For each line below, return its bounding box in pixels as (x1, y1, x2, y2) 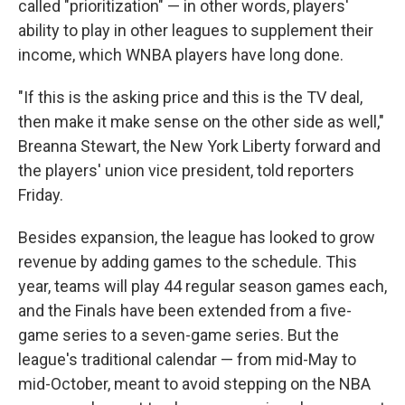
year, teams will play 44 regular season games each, (18, 277, 387, 296)
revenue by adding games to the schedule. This (18, 252, 357, 271)
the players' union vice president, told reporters (18, 161, 354, 180)
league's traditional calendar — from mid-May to (18, 350, 356, 369)
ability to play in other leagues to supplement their (18, 21, 373, 40)
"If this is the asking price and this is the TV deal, (18, 88, 363, 107)
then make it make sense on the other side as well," (18, 112, 384, 131)
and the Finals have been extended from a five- (18, 301, 352, 320)
